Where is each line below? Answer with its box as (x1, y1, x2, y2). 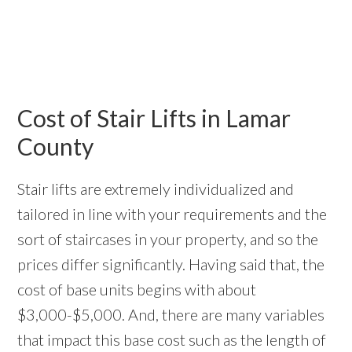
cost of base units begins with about (17, 280, 257, 299)
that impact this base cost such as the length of (17, 330, 327, 350)
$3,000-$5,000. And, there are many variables (17, 305, 325, 324)
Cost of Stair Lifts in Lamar (17, 104, 291, 133)
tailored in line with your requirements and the (17, 204, 328, 224)
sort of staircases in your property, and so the (17, 229, 319, 249)
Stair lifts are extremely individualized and (17, 179, 295, 199)
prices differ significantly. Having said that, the (17, 255, 325, 274)
